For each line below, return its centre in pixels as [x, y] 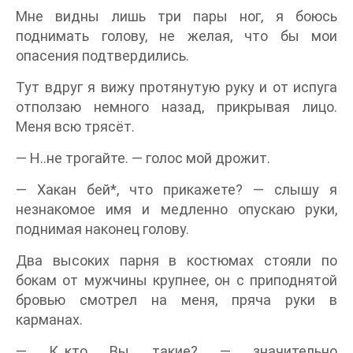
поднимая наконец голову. [102, 229]
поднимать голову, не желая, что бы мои [176, 35]
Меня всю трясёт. [75, 126]
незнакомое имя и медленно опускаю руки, [176, 209]
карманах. [49, 319]
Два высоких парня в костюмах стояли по [176, 260]
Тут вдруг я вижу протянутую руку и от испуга [176, 87]
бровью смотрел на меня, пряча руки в [176, 299]
